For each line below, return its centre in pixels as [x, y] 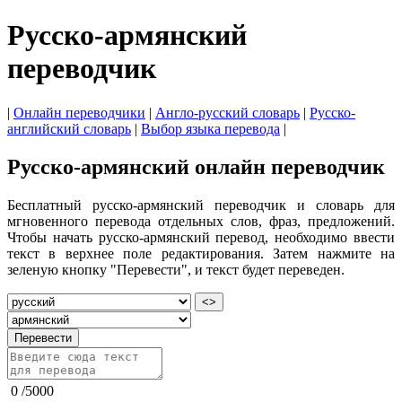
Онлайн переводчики [79, 112]
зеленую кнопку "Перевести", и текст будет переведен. [176, 269]
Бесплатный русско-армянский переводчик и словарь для [201, 205]
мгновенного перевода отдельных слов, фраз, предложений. [201, 221]
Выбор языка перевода [210, 128]
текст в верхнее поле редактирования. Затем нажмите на [201, 253]
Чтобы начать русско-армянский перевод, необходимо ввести [201, 237]
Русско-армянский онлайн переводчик [196, 166]
